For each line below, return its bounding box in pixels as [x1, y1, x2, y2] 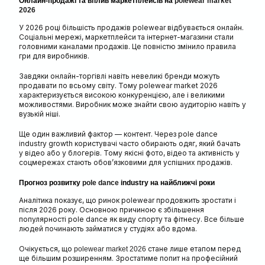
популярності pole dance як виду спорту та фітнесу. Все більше [18, 214, 244, 224]
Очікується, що [18, 244, 74, 253]
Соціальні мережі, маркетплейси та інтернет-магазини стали [18, 33, 234, 42]
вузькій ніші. [18, 109, 60, 119]
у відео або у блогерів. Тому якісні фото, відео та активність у [18, 148, 240, 158]
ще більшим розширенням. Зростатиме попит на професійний [18, 253, 238, 263]
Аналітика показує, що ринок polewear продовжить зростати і [18, 195, 236, 205]
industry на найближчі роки [118, 179, 215, 188]
